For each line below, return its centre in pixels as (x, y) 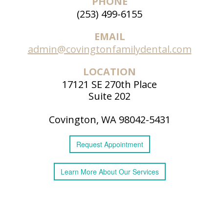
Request (90, 144)
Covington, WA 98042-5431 (109, 120)
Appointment (123, 144)
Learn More (79, 172)
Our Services (139, 172)
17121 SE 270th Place (109, 85)
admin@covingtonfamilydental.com (109, 49)
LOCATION (109, 72)
